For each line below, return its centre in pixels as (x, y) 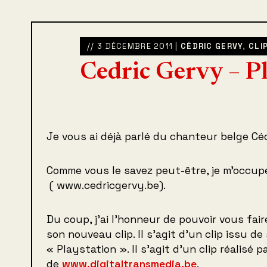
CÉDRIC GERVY (212, 46)
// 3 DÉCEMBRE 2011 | (134, 46)
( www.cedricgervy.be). (106, 185)
